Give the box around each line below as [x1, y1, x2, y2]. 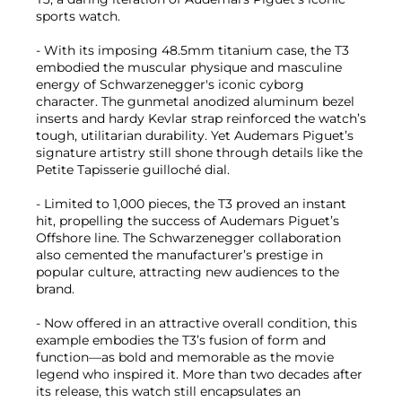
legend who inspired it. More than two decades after [36, 365, 363, 382]
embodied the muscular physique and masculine [36, 58, 342, 75]
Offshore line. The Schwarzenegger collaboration [36, 229, 341, 246]
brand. [36, 280, 74, 297]
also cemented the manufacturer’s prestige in [36, 246, 323, 263]
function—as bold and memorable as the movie [36, 348, 334, 365]
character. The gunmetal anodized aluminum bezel [36, 92, 354, 109]
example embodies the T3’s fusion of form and [36, 331, 326, 348]
